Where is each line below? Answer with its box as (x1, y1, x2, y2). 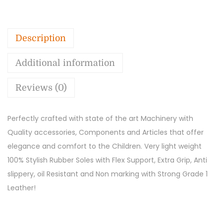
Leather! (7, 182, 36, 193)
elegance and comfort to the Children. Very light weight (7, 141, 202, 151)
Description (15, 33, 66, 43)
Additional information (15, 57, 115, 68)
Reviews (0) (15, 82, 67, 93)
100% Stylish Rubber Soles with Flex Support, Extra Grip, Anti (7, 155, 207, 165)
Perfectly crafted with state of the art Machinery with (7, 113, 193, 123)
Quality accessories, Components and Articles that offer (7, 127, 204, 137)
